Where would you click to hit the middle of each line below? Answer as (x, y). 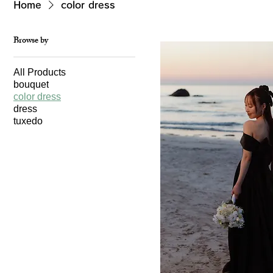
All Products (40, 72)
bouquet (31, 84)
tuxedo (28, 121)
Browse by (31, 41)
